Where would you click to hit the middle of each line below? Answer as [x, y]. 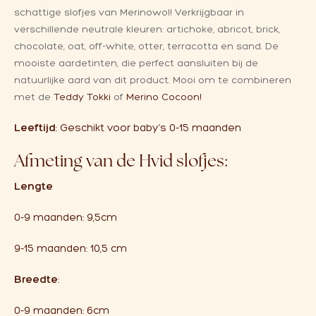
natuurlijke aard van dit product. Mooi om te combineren [153, 80]
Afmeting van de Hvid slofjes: [121, 160]
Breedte [36, 279]
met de [34, 97]
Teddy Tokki [82, 97]
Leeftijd [35, 128]
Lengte [34, 186]
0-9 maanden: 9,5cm [67, 217]
